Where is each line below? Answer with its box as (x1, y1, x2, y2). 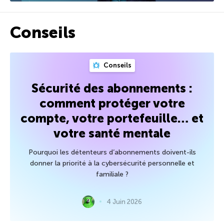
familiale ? (95, 169, 128, 178)
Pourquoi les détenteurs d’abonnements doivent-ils (28, 147, 196, 156)
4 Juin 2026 (106, 197, 142, 205)
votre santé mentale (53, 125, 170, 140)
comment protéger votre (39, 95, 185, 110)
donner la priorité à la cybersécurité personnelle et (29, 158, 194, 167)
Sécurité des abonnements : (31, 80, 192, 95)
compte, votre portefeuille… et (20, 110, 203, 125)
